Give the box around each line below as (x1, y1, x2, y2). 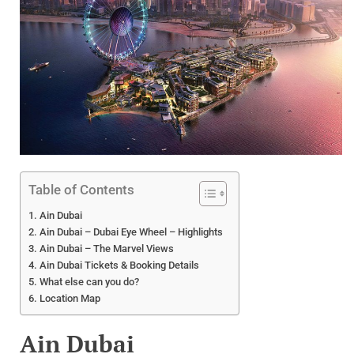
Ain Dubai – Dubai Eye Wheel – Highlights (39, 225, 223, 238)
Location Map (39, 292, 100, 304)
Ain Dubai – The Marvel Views (39, 242, 174, 254)
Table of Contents (28, 181, 134, 198)
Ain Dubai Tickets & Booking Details (39, 258, 199, 271)
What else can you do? (39, 275, 139, 288)
